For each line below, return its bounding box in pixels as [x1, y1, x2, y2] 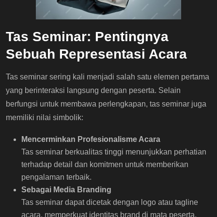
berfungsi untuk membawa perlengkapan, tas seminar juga [6, 99, 206, 108]
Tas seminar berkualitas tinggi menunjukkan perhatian [21, 147, 206, 156]
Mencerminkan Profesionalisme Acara [21, 135, 160, 143]
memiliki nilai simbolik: [6, 113, 83, 122]
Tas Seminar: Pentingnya [6, 29, 169, 44]
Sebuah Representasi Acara [6, 46, 187, 62]
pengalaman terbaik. [21, 172, 92, 181]
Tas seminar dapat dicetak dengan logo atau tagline [21, 198, 198, 206]
